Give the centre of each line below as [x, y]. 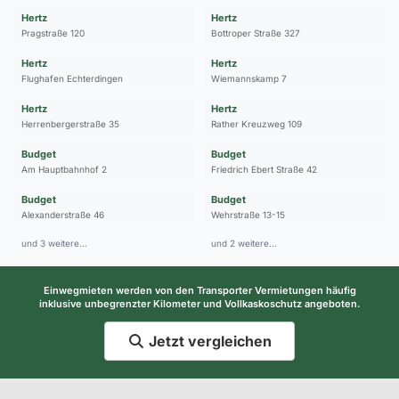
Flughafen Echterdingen [72, 78]
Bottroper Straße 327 [256, 33]
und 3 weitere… [54, 243]
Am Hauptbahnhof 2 [64, 169]
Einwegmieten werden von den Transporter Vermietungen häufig [199, 290]
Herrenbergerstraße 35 [70, 123]
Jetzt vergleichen [208, 341]
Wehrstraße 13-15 [248, 214]
